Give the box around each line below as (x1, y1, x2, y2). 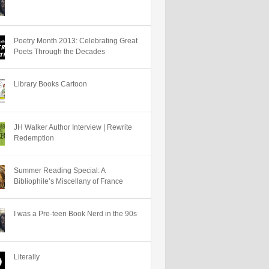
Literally (14, 253, 40, 261)
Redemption (14, 134, 54, 142)
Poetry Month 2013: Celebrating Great (14, 37, 138, 45)
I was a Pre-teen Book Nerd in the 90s (14, 210, 137, 218)
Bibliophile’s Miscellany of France (14, 177, 123, 186)
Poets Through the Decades (14, 47, 105, 56)
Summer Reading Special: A (14, 166, 105, 175)
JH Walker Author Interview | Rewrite (14, 123, 132, 131)
